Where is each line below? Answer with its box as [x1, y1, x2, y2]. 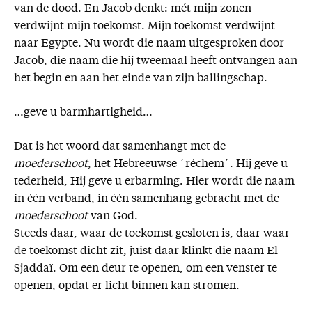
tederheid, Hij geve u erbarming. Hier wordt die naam [14, 176, 295, 188]
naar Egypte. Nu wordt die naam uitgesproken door [14, 38, 284, 50]
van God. [88, 211, 138, 223]
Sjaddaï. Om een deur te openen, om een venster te [14, 263, 277, 275]
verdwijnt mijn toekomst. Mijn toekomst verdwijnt [14, 21, 275, 33]
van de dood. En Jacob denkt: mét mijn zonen [14, 3, 251, 15]
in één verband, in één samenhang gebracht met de [14, 194, 279, 205]
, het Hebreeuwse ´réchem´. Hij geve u [88, 159, 288, 171]
